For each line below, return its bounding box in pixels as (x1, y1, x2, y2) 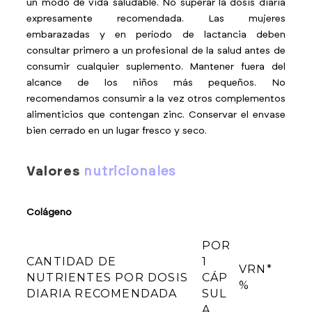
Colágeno (26, 208, 72, 217)
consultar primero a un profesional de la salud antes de (26, 46, 286, 56)
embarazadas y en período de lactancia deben (26, 30, 286, 40)
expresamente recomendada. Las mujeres (26, 14, 286, 24)
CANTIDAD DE (26, 255, 117, 268)
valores (36, 165, 84, 178)
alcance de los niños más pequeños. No (26, 78, 286, 88)
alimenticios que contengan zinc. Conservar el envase (26, 110, 286, 120)
